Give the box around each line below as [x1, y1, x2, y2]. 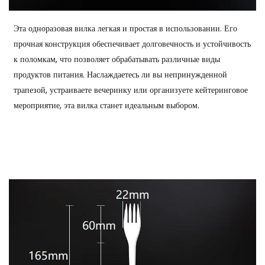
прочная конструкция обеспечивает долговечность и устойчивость [14, 37, 251, 50]
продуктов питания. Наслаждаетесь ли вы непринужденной [14, 68, 228, 80]
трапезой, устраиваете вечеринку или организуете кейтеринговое [14, 83, 248, 96]
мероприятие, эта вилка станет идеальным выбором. [14, 99, 200, 111]
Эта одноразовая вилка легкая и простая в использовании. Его [14, 22, 238, 34]
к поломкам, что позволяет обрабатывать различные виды [14, 53, 221, 65]
